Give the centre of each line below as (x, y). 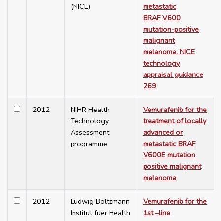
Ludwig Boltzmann (100, 202)
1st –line (157, 213)
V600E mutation (169, 155)
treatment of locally (175, 121)
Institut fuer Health (100, 213)
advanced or (163, 132)
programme (89, 144)
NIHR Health (90, 110)
